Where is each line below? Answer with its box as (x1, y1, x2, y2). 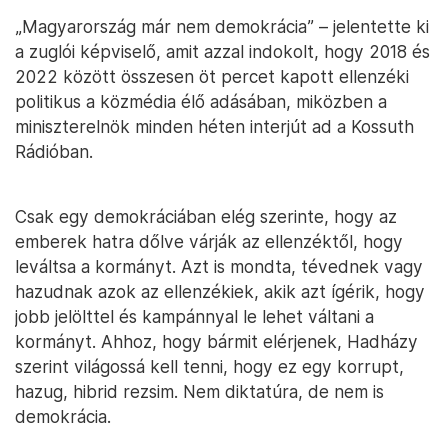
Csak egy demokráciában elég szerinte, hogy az (15, 205, 397, 227)
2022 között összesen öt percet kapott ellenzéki (15, 65, 409, 87)
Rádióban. (15, 140, 93, 162)
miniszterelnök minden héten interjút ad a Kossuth (15, 115, 414, 137)
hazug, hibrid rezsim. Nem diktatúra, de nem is (15, 380, 384, 402)
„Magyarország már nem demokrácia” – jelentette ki (15, 15, 429, 37)
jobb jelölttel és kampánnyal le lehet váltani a (15, 305, 374, 327)
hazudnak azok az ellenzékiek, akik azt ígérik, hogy (15, 280, 425, 302)
